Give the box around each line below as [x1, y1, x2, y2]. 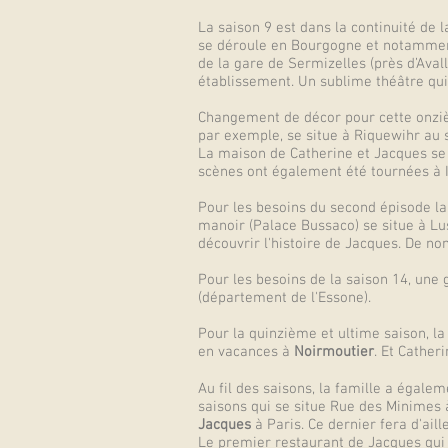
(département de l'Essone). [198, 289, 371, 307]
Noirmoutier [294, 343, 374, 361]
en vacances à [198, 343, 294, 361]
